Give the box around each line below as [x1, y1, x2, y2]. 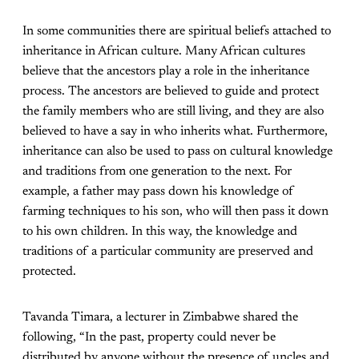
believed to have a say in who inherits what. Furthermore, [22, 125, 328, 139]
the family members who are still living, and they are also [22, 105, 324, 119]
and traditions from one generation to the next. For [22, 165, 292, 179]
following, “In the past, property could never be [22, 331, 276, 345]
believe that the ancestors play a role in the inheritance [22, 65, 309, 79]
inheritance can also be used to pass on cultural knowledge [22, 145, 333, 159]
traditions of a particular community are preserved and [22, 245, 313, 259]
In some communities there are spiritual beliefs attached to [22, 25, 331, 38]
